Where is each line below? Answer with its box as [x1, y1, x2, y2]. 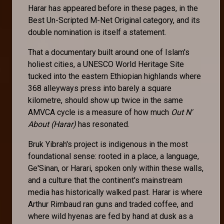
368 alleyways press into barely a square [28, 83, 171, 93]
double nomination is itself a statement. [28, 27, 168, 37]
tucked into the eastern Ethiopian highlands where [28, 71, 201, 81]
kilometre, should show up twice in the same [28, 95, 183, 105]
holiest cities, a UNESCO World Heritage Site [28, 59, 184, 69]
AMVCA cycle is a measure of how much [28, 107, 171, 117]
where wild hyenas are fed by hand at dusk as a [28, 211, 193, 221]
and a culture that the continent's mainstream [28, 175, 182, 185]
